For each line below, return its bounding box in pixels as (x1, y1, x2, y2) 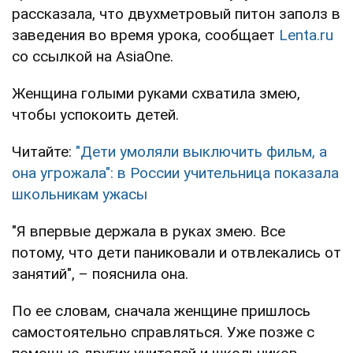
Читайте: (12, 142, 76, 161)
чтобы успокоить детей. (12, 105, 179, 124)
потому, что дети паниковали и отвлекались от (12, 243, 341, 262)
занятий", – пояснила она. (12, 264, 188, 283)
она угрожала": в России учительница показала (12, 163, 339, 182)
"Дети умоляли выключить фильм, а (76, 142, 327, 161)
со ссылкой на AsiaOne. (12, 46, 173, 65)
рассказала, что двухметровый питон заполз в (12, 4, 340, 23)
